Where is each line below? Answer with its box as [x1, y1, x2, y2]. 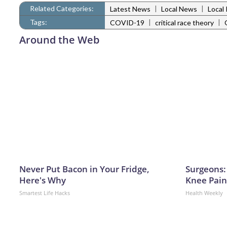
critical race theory [155, 18, 214, 27]
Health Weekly [185, 189, 223, 197]
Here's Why [19, 174, 66, 186]
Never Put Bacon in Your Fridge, [19, 163, 149, 175]
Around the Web [19, 33, 99, 47]
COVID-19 [110, 18, 144, 27]
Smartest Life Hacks [19, 189, 70, 197]
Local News [161, 5, 197, 14]
